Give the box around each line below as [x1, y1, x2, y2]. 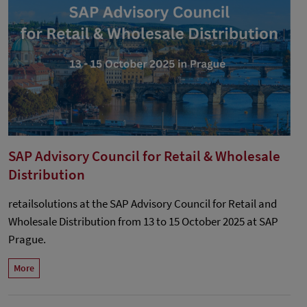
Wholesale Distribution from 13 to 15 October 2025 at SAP [8, 214, 278, 230]
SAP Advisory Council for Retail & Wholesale [8, 147, 280, 166]
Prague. [8, 232, 46, 247]
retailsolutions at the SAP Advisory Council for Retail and [8, 196, 277, 212]
